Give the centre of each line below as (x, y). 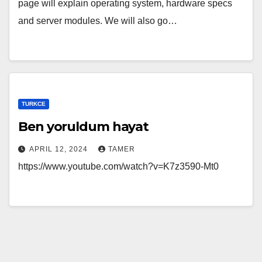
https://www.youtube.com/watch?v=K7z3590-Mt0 (118, 166)
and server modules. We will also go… (98, 20)
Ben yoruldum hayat (84, 126)
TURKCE (34, 104)
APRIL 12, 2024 (60, 149)
